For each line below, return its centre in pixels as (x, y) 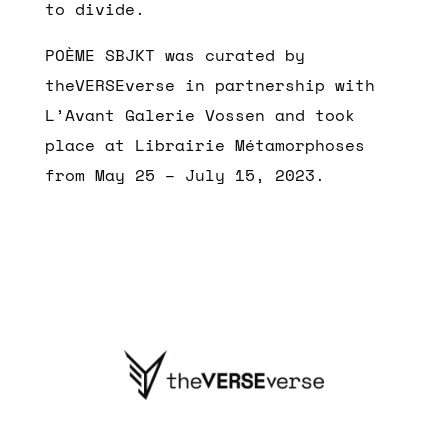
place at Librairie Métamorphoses (204, 144)
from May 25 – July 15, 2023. (184, 174)
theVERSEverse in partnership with (209, 84)
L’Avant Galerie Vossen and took (199, 114)
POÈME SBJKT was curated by (174, 54)
